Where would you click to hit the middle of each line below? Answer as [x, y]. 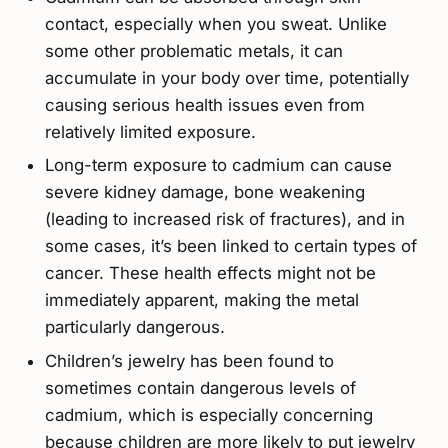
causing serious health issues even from [204, 104]
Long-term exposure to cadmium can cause [218, 165]
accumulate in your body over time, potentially [226, 77]
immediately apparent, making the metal [201, 300]
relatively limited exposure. [150, 131]
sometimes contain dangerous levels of [200, 387]
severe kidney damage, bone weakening [204, 192]
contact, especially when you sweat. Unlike [215, 23]
